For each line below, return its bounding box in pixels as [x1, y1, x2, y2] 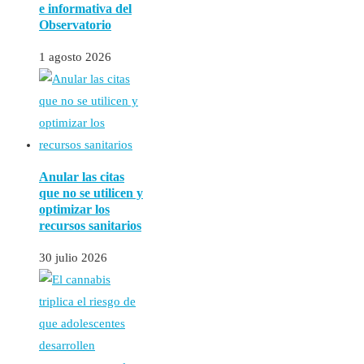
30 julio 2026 [39, 251, 107, 265]
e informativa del [39, 2, 132, 16]
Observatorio [39, 18, 111, 32]
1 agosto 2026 [39, 50, 111, 64]
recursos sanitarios [39, 219, 141, 233]
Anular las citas [39, 170, 124, 184]
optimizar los [39, 202, 110, 217]
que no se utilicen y [39, 186, 143, 201]
